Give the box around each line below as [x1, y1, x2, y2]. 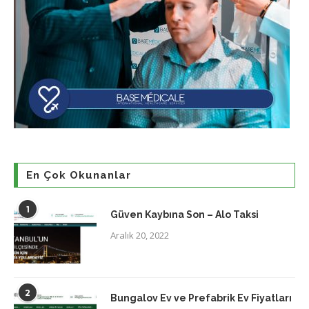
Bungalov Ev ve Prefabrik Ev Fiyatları [110, 292, 292, 303]
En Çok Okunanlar [26, 168, 131, 181]
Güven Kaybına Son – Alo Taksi [110, 208, 259, 220]
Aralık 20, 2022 [110, 228, 169, 241]
